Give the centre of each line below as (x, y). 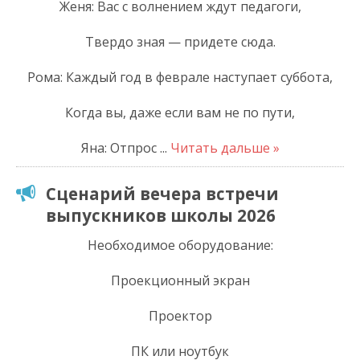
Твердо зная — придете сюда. (180, 41)
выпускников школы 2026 (161, 215)
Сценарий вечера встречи (162, 193)
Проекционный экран (180, 280)
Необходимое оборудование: (180, 245)
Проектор (180, 315)
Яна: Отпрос (120, 147)
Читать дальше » (225, 147)
